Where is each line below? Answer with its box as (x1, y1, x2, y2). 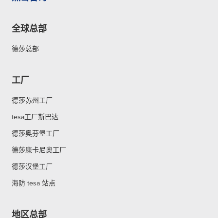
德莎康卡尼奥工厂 (12, 145, 66, 154)
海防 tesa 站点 (12, 179, 55, 187)
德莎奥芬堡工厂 (12, 129, 59, 137)
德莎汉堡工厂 (12, 162, 53, 170)
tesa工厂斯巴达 (12, 112, 58, 121)
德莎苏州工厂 (12, 96, 53, 104)
